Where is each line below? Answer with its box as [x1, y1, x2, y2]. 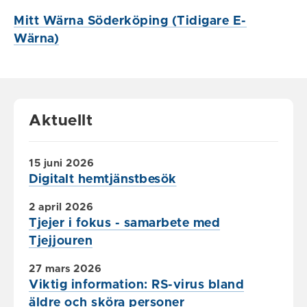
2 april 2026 [29, 201, 93, 212]
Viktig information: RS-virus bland [29, 278, 244, 291]
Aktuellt [29, 112, 93, 129]
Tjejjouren [29, 234, 93, 247]
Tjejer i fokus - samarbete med [29, 217, 220, 230]
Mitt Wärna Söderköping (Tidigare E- [14, 14, 247, 27]
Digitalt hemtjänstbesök [29, 173, 177, 186]
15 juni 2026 [29, 158, 94, 169]
